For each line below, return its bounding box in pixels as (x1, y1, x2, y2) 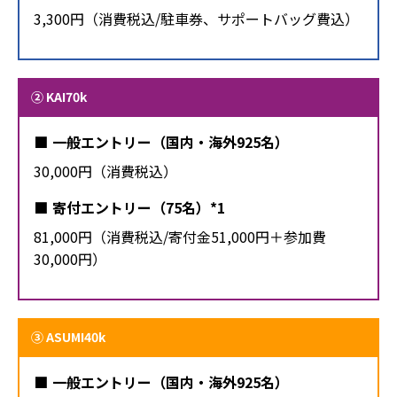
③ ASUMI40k (31, 327, 105, 346)
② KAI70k (31, 87, 87, 105)
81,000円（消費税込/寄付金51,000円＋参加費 (34, 225, 326, 247)
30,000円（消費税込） (34, 160, 177, 182)
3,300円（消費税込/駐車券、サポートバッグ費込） (34, 7, 359, 29)
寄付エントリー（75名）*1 (51, 196, 225, 218)
